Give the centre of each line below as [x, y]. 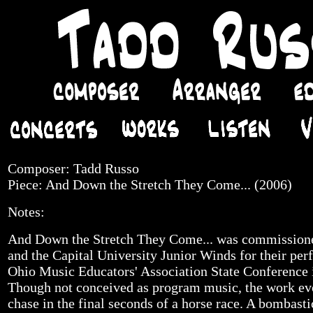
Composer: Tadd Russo [73, 168]
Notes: [26, 212]
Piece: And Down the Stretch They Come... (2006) [150, 184]
